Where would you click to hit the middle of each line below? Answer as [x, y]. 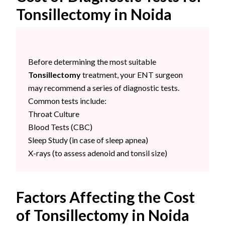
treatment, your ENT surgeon [132, 75]
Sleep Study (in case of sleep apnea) [88, 140]
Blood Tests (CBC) [60, 127]
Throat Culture [54, 114]
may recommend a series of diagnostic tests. [104, 88]
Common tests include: [67, 101]
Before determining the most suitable [92, 62]
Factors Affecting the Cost [105, 197]
